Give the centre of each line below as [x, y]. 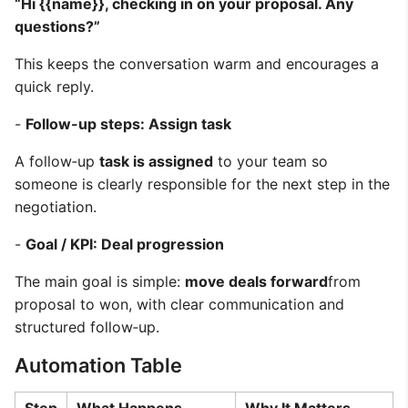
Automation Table [98, 365]
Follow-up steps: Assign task [128, 124]
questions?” [57, 26]
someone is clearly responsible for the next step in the [202, 184]
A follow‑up [57, 161]
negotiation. [56, 207]
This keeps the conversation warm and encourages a [197, 64]
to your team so [270, 161]
